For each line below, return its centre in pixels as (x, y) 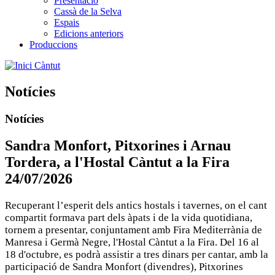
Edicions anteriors (89, 33)
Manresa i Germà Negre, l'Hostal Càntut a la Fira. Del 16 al (132, 242)
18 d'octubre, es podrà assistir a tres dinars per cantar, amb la (137, 255)
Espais (67, 22)
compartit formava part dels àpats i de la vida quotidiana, (129, 218)
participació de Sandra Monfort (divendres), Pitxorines (124, 267)
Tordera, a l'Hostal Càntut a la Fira (117, 162)
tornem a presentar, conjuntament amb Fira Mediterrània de (134, 230)
